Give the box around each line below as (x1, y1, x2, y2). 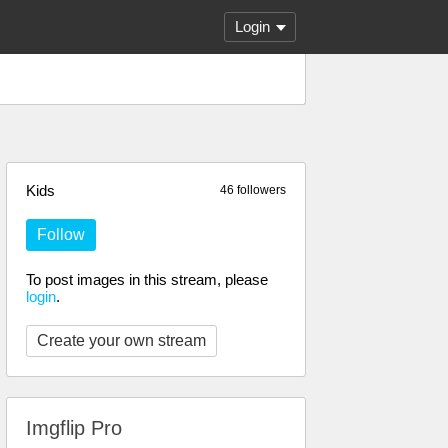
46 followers (220, 183, 286, 197)
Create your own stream (37, 332, 206, 349)
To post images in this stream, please (26, 271, 268, 288)
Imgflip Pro (26, 417, 122, 439)
